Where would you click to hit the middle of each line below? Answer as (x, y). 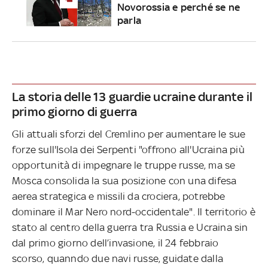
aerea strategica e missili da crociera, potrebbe (119, 196)
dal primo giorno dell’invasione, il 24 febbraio (117, 243)
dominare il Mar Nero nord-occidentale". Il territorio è (134, 211)
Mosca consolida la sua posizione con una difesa (124, 180)
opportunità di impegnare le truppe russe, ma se (124, 165)
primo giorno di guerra (75, 111)
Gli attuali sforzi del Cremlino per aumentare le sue (129, 134)
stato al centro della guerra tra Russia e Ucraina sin (130, 227)
